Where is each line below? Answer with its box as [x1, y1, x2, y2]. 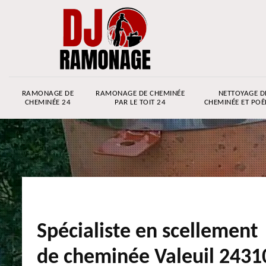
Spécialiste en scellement [37, 221, 258, 243]
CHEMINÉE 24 [24, 99, 71, 106]
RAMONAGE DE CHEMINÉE [96, 90, 185, 97]
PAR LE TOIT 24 [115, 99, 166, 106]
